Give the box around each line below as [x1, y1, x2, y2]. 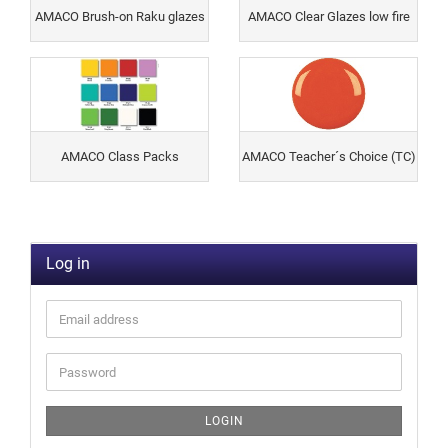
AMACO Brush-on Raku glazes [34, 8, 205, 24]
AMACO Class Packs [60, 148, 179, 164]
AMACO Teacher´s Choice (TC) [241, 148, 416, 164]
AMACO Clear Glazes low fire [247, 8, 410, 24]
